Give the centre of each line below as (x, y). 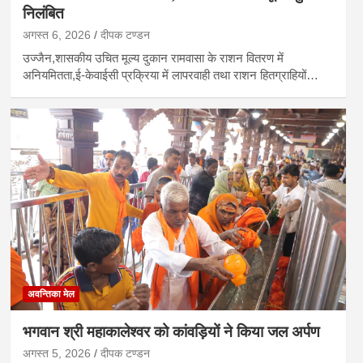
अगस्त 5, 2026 (56, 353)
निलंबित (43, 13)
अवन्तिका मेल (51, 294)
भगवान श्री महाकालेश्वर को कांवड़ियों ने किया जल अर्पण (171, 331)
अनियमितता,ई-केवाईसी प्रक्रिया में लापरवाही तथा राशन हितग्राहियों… (170, 75)
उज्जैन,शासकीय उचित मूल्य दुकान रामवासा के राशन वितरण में (153, 58)
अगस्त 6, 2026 (56, 34)
